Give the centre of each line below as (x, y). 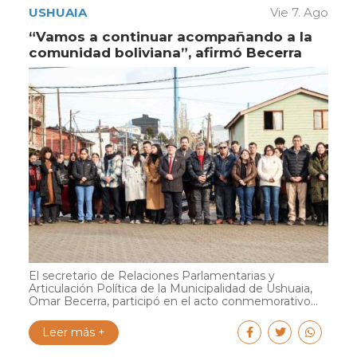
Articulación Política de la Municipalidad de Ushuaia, (171, 288)
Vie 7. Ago (299, 12)
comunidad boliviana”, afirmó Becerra (165, 52)
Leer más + (74, 332)
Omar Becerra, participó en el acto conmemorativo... (173, 301)
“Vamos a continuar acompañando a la (171, 36)
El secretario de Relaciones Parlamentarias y (152, 275)
